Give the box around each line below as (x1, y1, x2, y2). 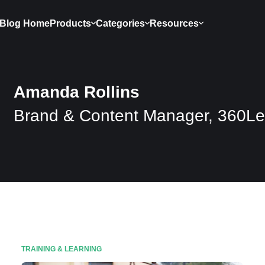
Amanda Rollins (14, 83, 140, 101)
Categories (96, 18, 145, 28)
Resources (150, 18, 199, 28)
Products (50, 18, 91, 28)
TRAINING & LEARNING (21, 245, 102, 253)
